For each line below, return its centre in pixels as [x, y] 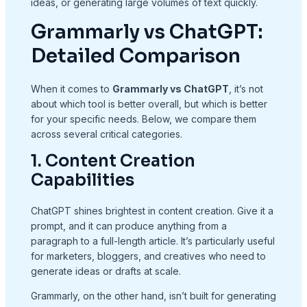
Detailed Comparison [135, 56]
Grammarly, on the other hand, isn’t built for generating [153, 296]
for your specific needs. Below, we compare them [143, 119]
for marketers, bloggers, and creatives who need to [148, 256]
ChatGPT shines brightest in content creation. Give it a [152, 211]
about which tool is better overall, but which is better [149, 104]
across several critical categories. [106, 134]
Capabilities [82, 181]
